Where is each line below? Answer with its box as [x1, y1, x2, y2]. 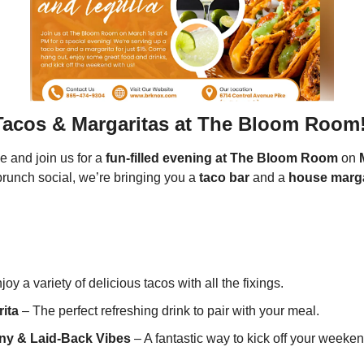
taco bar [199, 171, 249, 185]
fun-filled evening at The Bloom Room [106, 151, 338, 166]
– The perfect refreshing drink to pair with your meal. [19, 304, 319, 318]
